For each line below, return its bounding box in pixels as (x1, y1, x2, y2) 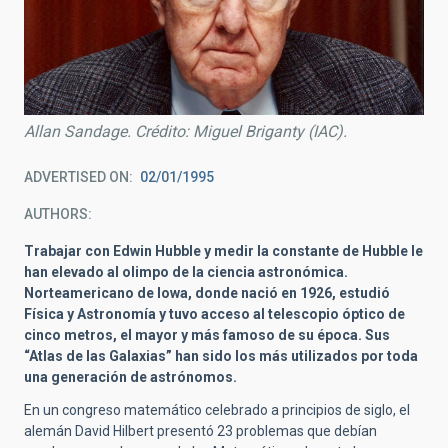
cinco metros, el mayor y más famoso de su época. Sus (24, 326, 390, 343)
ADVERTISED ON (24, 168, 129, 185)
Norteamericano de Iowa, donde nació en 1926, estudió (24, 284, 390, 301)
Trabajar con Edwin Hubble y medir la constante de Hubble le (24, 242, 423, 259)
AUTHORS (24, 205, 88, 222)
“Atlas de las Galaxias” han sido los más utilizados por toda (24, 347, 418, 364)
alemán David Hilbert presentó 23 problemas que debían (24, 422, 377, 439)
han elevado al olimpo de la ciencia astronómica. (24, 263, 348, 280)
